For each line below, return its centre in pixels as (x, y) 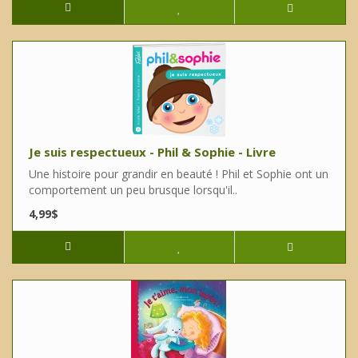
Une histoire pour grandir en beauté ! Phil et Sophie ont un (179, 174)
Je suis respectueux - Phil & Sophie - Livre (152, 152)
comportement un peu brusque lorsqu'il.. (133, 190)
